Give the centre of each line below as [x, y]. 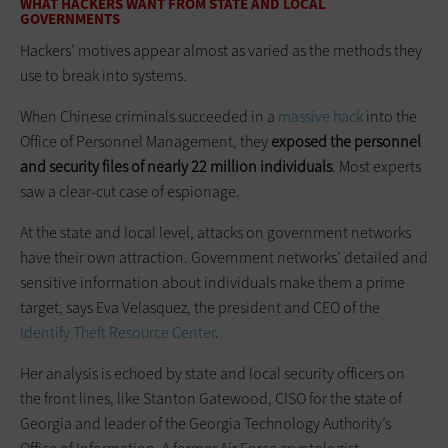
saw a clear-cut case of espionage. [130, 192]
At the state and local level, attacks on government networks [215, 233]
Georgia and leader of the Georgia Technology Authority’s [205, 424]
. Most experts [376, 167]
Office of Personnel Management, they [145, 142]
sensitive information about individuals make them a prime [212, 283]
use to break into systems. [103, 76]
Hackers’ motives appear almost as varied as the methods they [221, 51]
